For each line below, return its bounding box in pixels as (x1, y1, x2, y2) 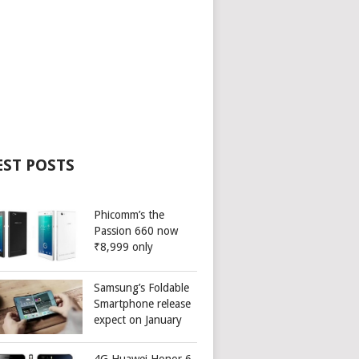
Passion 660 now (94, 224, 179, 237)
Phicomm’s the (94, 208, 165, 221)
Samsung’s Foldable (94, 281, 190, 295)
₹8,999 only (94, 240, 154, 253)
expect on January (94, 313, 183, 327)
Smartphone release (94, 297, 192, 311)
